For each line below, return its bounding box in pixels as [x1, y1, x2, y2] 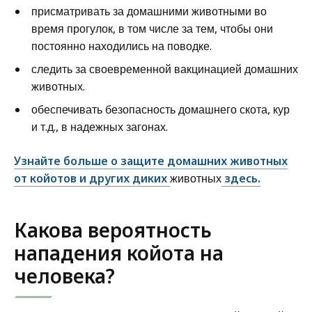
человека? [14, 262, 115, 289]
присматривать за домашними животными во [31, 3, 267, 19]
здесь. [221, 170, 260, 186]
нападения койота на [14, 239, 224, 266]
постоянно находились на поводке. [31, 38, 212, 54]
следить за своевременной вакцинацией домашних [31, 61, 298, 77]
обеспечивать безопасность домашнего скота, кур [31, 101, 290, 117]
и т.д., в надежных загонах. [31, 118, 168, 134]
